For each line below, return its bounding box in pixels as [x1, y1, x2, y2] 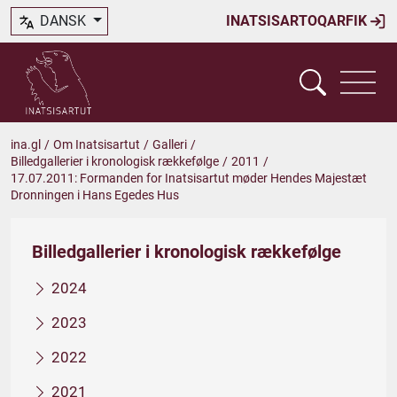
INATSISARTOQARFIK [226, 12, 370, 29]
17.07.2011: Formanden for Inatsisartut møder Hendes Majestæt [11, 171, 367, 185]
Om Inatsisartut [53, 137, 140, 152]
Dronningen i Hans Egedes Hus [11, 188, 179, 202]
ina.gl [11, 137, 41, 152]
